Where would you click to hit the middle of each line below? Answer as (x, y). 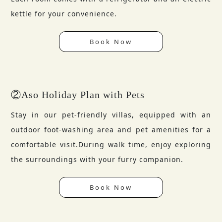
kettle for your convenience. (64, 14)
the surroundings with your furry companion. (97, 160)
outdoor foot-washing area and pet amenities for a (111, 130)
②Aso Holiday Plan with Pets (78, 95)
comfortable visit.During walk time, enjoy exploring (111, 145)
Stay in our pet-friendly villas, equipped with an (111, 115)
